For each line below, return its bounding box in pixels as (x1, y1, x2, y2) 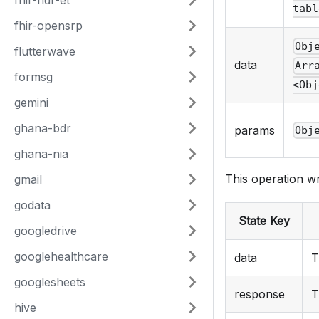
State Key (238, 214, 290, 229)
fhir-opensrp (14, 19, 83, 33)
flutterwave (14, 44, 75, 58)
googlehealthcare (14, 249, 108, 263)
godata (14, 198, 51, 212)
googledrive (14, 224, 77, 238)
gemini (14, 95, 48, 110)
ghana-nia (14, 147, 68, 161)
